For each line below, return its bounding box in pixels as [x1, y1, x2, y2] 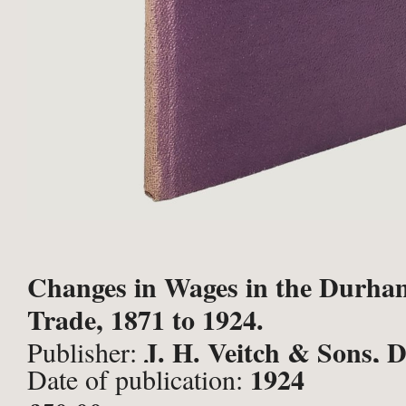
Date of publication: [27, 361, 250, 397]
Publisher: [27, 333, 144, 370]
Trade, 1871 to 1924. [27, 299, 264, 339]
